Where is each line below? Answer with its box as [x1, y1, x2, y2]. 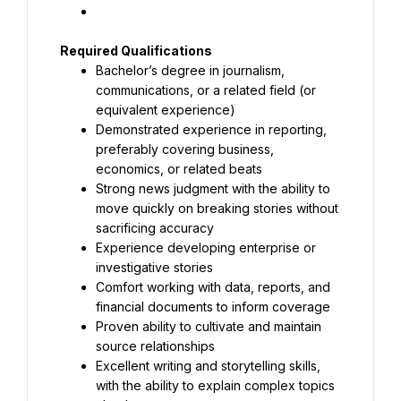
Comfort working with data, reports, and [96, 279, 330, 294]
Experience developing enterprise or [96, 240, 316, 255]
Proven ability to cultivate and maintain [96, 319, 321, 334]
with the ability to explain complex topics [96, 378, 335, 393]
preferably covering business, [96, 141, 274, 157]
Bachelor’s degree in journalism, [96, 63, 285, 78]
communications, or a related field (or [96, 82, 316, 98]
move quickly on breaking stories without [96, 200, 338, 216]
